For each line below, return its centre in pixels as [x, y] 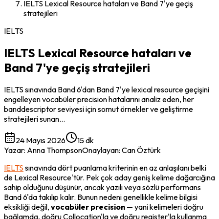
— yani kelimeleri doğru [164, 207]
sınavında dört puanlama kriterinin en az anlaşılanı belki [115, 167]
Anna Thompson [55, 150]
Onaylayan [100, 150]
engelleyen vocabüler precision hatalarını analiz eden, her [99, 99]
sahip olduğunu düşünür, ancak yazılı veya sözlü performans [102, 187]
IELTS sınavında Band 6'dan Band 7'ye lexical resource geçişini [107, 89]
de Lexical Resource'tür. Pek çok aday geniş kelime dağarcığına [109, 177]
